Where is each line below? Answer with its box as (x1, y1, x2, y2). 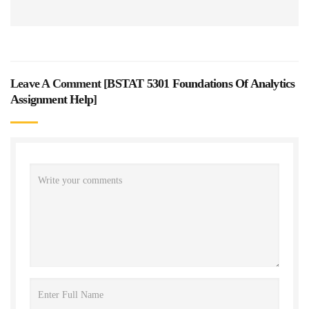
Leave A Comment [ (10, 76, 108, 90)
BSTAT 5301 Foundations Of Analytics (107, 76, 295, 90)
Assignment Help (10, 92, 93, 106)
